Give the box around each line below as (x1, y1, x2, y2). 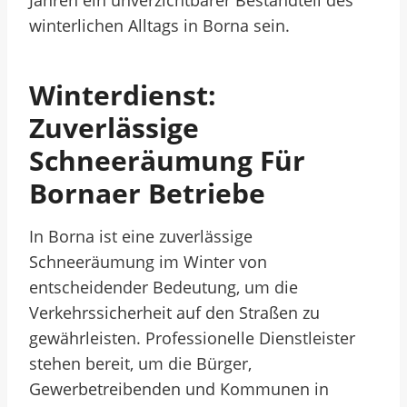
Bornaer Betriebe (29, 174, 265, 212)
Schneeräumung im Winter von (29, 251, 267, 273)
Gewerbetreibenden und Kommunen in (29, 378, 329, 400)
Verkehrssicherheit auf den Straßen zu (29, 302, 320, 323)
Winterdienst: (29, 76, 216, 114)
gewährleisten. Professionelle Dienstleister (29, 327, 355, 349)
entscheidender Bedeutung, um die (29, 276, 298, 298)
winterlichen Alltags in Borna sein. (29, 15, 290, 36)
